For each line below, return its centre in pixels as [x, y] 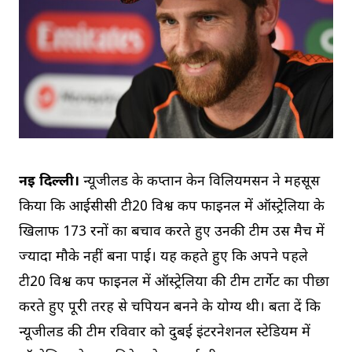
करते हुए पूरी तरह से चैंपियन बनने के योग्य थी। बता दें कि [170, 307]
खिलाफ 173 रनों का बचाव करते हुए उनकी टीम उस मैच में [172, 232]
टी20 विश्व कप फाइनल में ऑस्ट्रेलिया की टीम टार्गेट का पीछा [174, 282]
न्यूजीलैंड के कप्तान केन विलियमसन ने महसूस [200, 181]
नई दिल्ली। [49, 181]
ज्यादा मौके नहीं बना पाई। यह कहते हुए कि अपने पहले [163, 257]
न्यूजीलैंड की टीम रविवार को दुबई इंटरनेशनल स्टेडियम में [165, 332]
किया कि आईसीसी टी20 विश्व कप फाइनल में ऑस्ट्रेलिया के [172, 207]
